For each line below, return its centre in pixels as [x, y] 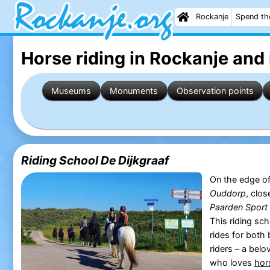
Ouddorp [228, 193]
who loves [232, 263]
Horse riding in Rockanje [124, 58]
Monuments [134, 90]
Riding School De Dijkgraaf [95, 161]
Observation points [215, 90]
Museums [71, 90]
